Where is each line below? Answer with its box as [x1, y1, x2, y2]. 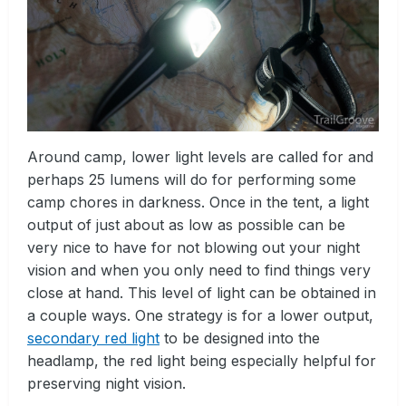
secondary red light [27, 329, 159, 348]
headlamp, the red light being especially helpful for [27, 352, 376, 371]
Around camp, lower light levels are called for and [27, 148, 373, 167]
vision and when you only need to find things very [27, 261, 371, 280]
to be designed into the [159, 329, 320, 348]
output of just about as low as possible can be [27, 216, 345, 235]
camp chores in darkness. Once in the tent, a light [27, 193, 369, 212]
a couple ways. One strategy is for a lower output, [27, 306, 373, 325]
